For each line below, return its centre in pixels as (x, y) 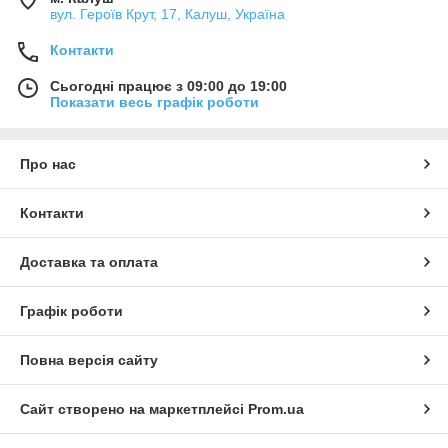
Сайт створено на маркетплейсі (134, 409)
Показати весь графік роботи (154, 102)
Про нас (48, 164)
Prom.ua (276, 409)
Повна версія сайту (89, 360)
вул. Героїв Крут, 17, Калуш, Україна (167, 14)
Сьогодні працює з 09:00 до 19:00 (168, 86)
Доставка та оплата (89, 262)
